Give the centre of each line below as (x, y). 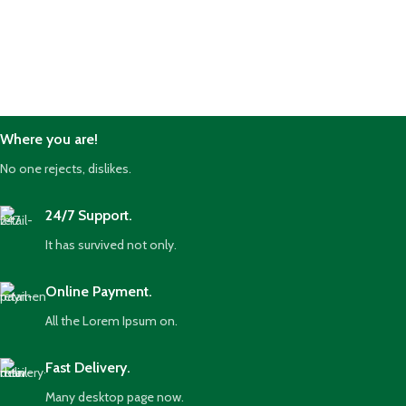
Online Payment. (99, 291)
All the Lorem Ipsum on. (111, 321)
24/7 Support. (89, 215)
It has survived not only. (111, 245)
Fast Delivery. (88, 367)
